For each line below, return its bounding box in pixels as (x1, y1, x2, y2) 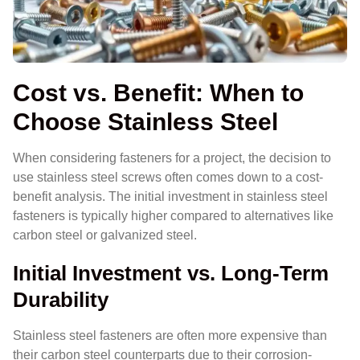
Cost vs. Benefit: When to (13, 78, 304, 106)
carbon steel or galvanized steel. (13, 227, 197, 242)
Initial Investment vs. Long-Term (13, 262, 329, 285)
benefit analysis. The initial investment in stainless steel (13, 189, 328, 203)
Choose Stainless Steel (13, 107, 278, 135)
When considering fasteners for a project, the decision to (13, 150, 331, 165)
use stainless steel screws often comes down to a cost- (13, 170, 323, 184)
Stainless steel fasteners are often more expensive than (13, 329, 327, 343)
